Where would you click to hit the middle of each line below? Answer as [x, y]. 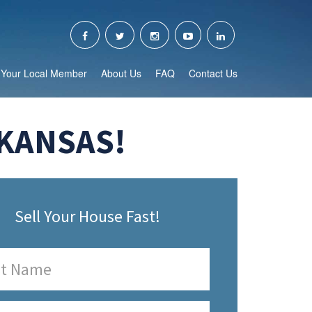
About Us [121, 73]
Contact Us [213, 73]
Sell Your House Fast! [87, 216]
